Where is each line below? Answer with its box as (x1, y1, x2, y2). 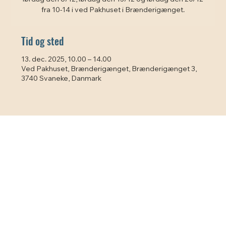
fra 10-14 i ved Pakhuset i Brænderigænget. (41, 7, 185, 14)
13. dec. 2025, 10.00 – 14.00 (21, 56, 112, 64)
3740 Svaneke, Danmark (21, 75, 102, 83)
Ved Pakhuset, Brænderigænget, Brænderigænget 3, (21, 66, 197, 73)
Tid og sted (21, 33, 64, 48)
